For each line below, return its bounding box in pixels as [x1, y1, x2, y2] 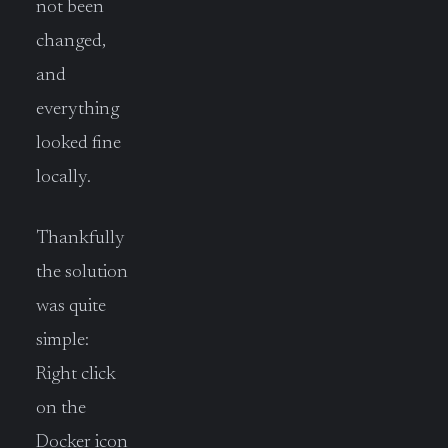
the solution [36, 262, 128, 282]
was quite [36, 296, 106, 316]
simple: [36, 330, 89, 350]
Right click [36, 364, 116, 384]
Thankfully [36, 228, 125, 248]
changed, [36, 31, 106, 51]
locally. [36, 167, 91, 187]
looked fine [36, 133, 121, 153]
